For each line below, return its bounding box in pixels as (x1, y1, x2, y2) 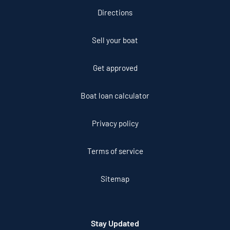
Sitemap (101, 174, 129, 183)
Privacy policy (91, 118, 139, 128)
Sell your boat (92, 35, 138, 45)
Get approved (92, 63, 138, 72)
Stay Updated (91, 218, 139, 228)
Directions (98, 7, 132, 17)
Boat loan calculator (81, 90, 149, 100)
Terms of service (87, 146, 143, 156)
